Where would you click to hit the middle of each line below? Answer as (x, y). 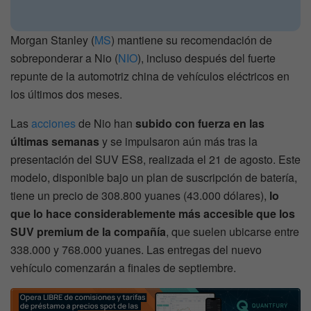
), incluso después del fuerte (207, 58)
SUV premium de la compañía (88, 231)
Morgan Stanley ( (52, 40)
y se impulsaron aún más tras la (178, 141)
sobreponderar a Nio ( (64, 58)
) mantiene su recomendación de (192, 40)
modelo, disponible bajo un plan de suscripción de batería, (154, 177)
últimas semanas (55, 141)
